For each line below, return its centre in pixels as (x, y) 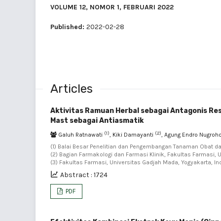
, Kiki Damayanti (132, 135)
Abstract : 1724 (84, 175)
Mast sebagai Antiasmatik (97, 121)
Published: (68, 27)
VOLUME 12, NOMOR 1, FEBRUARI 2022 (112, 7)
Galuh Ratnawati (80, 135)
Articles (72, 89)
